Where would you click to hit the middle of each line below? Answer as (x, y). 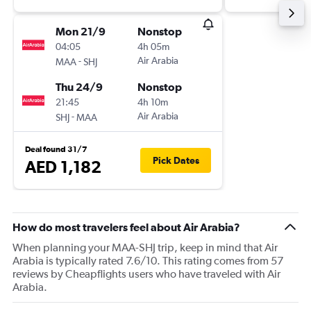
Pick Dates (176, 160)
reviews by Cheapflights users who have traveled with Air (146, 274)
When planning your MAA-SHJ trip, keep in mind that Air (145, 247)
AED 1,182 (63, 167)
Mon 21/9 (81, 31)
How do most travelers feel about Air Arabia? (126, 227)
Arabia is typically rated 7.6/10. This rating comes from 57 (148, 261)
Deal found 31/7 (56, 149)
